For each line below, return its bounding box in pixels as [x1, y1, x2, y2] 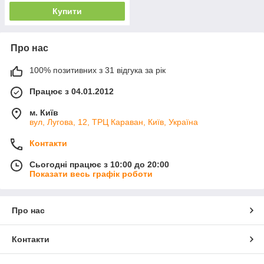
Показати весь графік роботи [29, 169, 153, 179]
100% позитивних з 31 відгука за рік [29, 65, 166, 75]
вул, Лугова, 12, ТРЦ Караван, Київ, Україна [29, 117, 198, 127]
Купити [52, 6, 82, 16]
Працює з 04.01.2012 [29, 87, 114, 97]
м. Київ [29, 108, 58, 118]
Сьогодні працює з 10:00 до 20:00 [29, 160, 169, 170]
